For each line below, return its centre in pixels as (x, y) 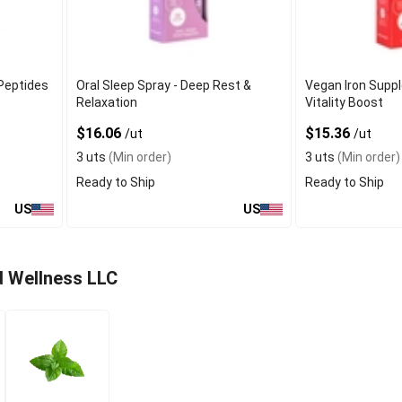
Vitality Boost (344, 103)
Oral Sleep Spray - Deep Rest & (164, 86)
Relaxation (107, 103)
